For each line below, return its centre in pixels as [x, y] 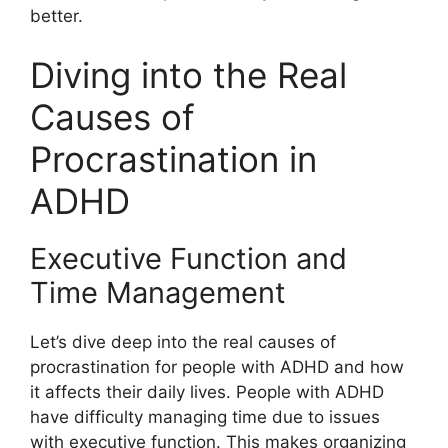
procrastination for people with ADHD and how [217, 367]
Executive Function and [188, 259]
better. [56, 15]
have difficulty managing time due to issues [205, 417]
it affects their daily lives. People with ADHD [207, 392]
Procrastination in [173, 159]
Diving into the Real [188, 75]
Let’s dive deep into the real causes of [183, 342]
